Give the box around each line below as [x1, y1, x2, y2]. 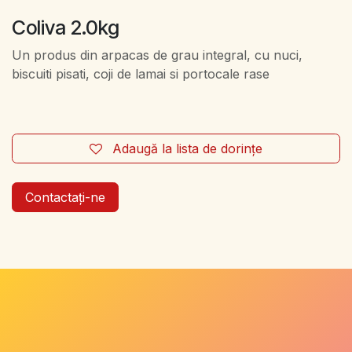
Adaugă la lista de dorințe [112, 141, 262, 157]
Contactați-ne [25, 189, 105, 206]
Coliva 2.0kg [12, 16, 119, 40]
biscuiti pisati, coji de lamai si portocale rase [12, 66, 269, 82]
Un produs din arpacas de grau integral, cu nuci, [12, 47, 302, 64]
